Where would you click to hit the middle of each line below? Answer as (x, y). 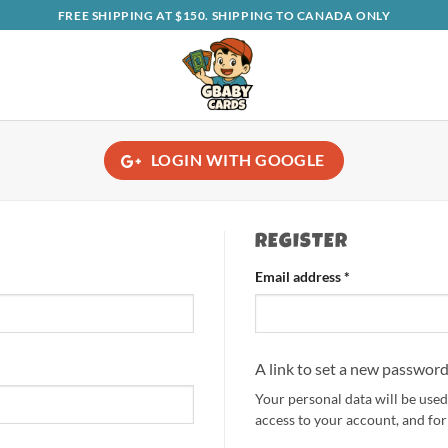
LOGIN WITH (203, 160)
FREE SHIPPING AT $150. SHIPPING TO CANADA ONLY (224, 15)
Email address (299, 276)
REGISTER (301, 243)
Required (377, 275)
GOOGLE (290, 160)
